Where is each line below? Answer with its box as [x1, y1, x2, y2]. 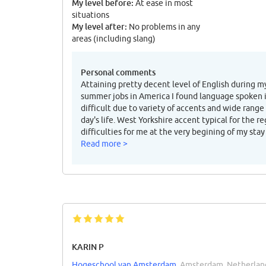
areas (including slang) [72, 34, 156, 44]
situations [72, 10, 109, 20]
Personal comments [81, 67, 156, 78]
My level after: [72, 21, 127, 32]
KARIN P [72, 242, 104, 252]
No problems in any [127, 22, 200, 32]
